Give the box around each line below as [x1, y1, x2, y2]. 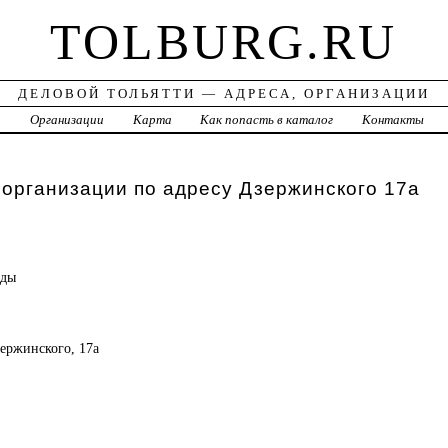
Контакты [362, 112, 425, 128]
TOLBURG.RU [50, 14, 398, 71]
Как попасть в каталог [200, 112, 334, 128]
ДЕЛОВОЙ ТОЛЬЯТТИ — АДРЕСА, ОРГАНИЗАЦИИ [17, 86, 430, 102]
